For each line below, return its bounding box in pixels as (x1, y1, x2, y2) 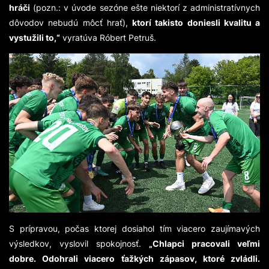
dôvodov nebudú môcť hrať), (9, 17, 132, 29)
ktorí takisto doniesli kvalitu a (132, 17, 260, 29)
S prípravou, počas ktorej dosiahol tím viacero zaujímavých (9, 223, 260, 235)
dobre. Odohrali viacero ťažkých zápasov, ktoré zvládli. (9, 253, 260, 265)
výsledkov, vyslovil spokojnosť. (9, 238, 149, 250)
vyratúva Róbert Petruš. (60, 32, 156, 44)
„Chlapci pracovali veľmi (149, 238, 260, 250)
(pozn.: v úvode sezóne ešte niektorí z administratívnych (30, 2, 260, 14)
